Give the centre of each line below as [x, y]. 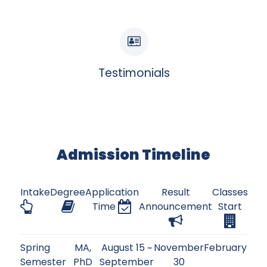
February [225, 247]
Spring [35, 247]
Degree [68, 192]
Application [112, 192]
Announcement [176, 206]
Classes [230, 192]
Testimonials [134, 73]
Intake [35, 192]
